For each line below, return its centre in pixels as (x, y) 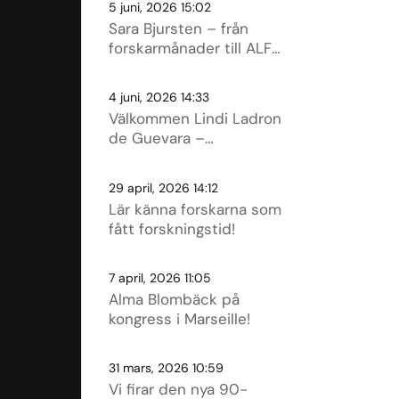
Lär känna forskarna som (195, 209)
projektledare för (168, 158)
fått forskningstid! (171, 228)
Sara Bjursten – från (178, 28)
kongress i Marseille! (179, 318)
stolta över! (148, 16)
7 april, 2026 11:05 (159, 277)
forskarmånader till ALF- (194, 48)
